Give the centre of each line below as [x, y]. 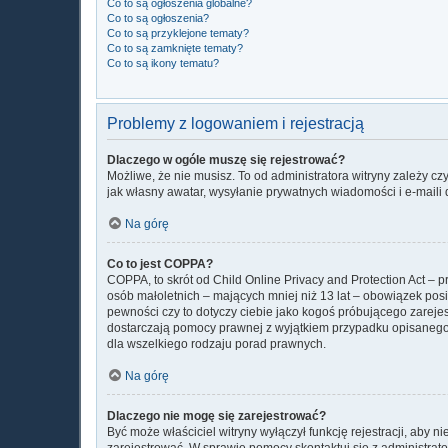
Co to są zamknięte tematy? [175, 47]
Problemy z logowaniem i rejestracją [235, 123]
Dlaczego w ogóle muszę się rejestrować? [226, 159]
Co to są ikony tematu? [163, 62]
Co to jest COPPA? [160, 263]
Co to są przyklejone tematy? [178, 32]
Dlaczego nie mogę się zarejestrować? [216, 415]
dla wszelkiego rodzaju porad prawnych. [216, 343]
